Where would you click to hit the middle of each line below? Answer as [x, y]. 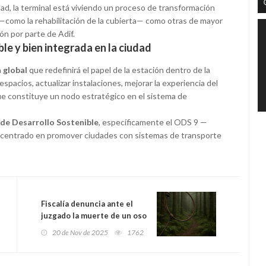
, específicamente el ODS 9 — [153, 122]
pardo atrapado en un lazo [90, 228]
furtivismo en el [71, 251]
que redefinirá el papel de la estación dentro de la [119, 70]
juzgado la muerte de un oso [94, 216]
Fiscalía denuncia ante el [87, 204]
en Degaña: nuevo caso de [89, 240]
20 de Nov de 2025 [80, 233]
